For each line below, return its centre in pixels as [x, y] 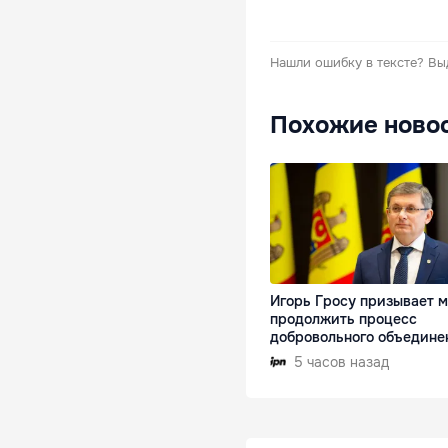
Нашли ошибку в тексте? [347, 62]
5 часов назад [341, 362]
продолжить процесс [343, 319]
